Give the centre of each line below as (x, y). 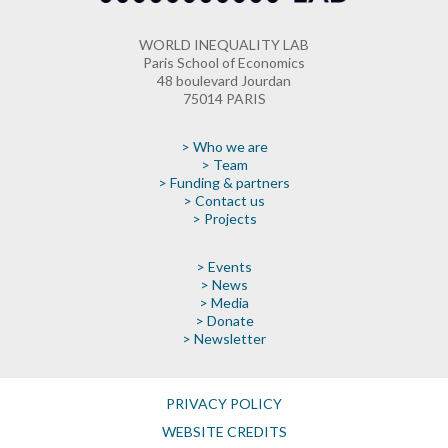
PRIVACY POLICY (224, 403)
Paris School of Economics (224, 62)
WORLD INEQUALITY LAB (224, 44)
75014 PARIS (224, 98)
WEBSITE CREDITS (224, 431)
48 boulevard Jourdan (224, 80)
